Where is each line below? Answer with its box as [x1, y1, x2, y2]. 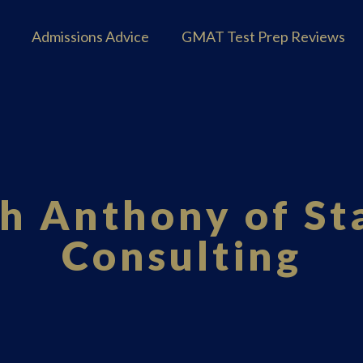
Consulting [61, 231, 302, 280]
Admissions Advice [32, 28, 149, 45]
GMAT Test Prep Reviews [181, 28, 345, 45]
